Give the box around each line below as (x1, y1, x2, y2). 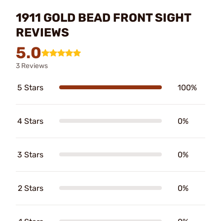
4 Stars (17, 116, 43, 126)
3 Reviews (16, 61, 48, 70)
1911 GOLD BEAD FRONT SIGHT (16, 10, 191, 25)
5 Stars (17, 82, 43, 92)
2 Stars (18, 183, 43, 193)
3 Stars (17, 149, 43, 159)
